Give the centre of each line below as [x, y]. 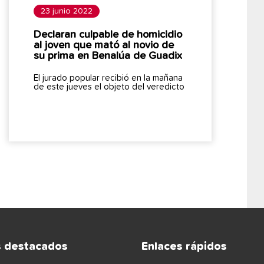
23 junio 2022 [66, 11]
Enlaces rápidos [184, 246]
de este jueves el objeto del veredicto [109, 87]
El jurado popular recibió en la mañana [108, 78]
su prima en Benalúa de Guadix [108, 56]
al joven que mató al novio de [103, 45]
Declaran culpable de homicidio [108, 34]
